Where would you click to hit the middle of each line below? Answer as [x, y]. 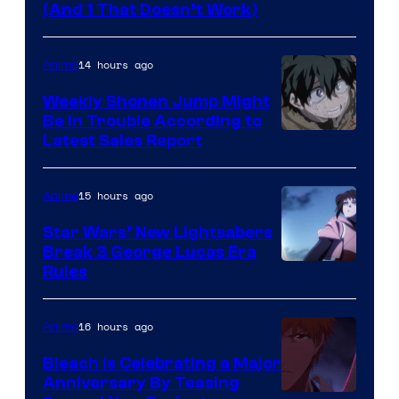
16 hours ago [116, 326]
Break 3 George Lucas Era [150, 252]
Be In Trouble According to [152, 121]
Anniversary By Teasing [141, 383]
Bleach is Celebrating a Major [162, 363]
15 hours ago [116, 195]
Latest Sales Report [122, 140]
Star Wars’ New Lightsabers [158, 232]
